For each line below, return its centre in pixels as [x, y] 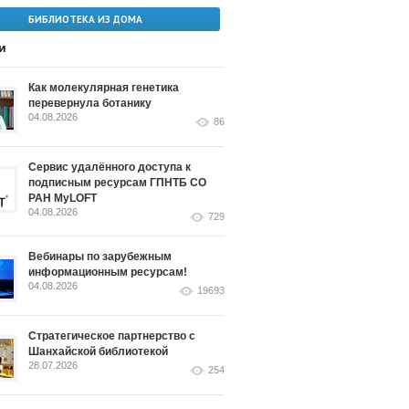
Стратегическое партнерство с [112, 336]
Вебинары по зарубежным [100, 257]
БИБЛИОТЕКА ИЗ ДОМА [85, 19]
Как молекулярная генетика [104, 88]
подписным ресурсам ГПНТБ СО [117, 183]
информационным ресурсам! [108, 272]
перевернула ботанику [90, 103]
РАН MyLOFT [63, 198]
